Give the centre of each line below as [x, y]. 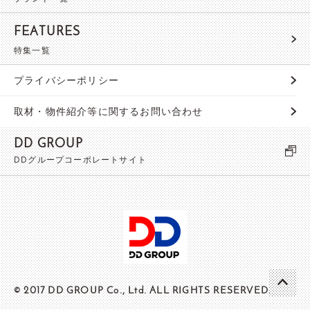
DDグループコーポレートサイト [80, 160]
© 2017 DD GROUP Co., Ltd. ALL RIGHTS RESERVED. [143, 291]
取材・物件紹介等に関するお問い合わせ [109, 111]
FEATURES [47, 33]
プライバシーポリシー [66, 80]
